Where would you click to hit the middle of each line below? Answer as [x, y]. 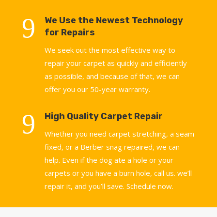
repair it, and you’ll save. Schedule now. [110, 186]
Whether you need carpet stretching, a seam [119, 134]
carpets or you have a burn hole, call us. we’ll [118, 173]
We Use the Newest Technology [114, 21]
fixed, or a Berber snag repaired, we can [112, 147]
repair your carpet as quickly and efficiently [116, 63]
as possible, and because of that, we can [112, 76]
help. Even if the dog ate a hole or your [109, 160]
